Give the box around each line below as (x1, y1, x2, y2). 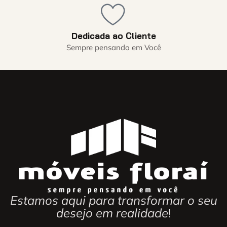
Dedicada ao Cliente (71, 30, 156, 41)
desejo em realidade (56, 205, 168, 220)
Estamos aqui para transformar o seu (10, 192, 217, 208)
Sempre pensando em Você (66, 42, 161, 52)
